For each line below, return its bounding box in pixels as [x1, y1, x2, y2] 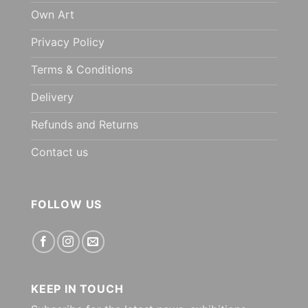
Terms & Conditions [31, 62, 133, 76]
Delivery [31, 89, 74, 104]
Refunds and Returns [31, 117, 138, 131]
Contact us [31, 144, 88, 159]
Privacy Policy [31, 34, 104, 49]
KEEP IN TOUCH [31, 281, 124, 296]
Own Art [31, 7, 74, 21]
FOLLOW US [31, 197, 102, 211]
